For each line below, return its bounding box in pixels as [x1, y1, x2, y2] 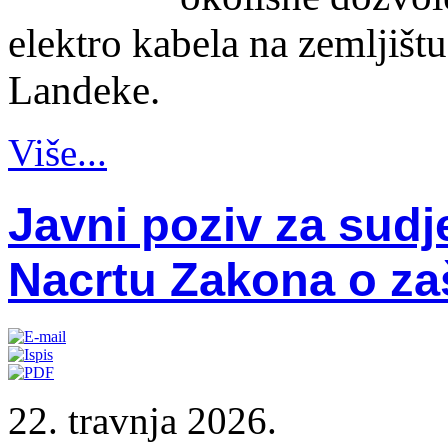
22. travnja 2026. [8, 399, 277, 443]
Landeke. [8, 68, 160, 114]
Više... [8, 131, 107, 175]
